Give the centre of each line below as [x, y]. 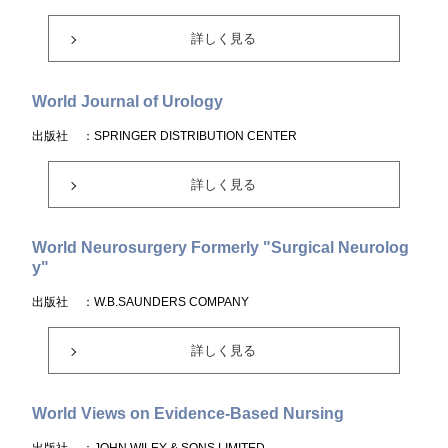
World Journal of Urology [128, 101]
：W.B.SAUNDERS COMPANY [166, 302]
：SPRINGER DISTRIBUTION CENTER [190, 136]
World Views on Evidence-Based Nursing [188, 413]
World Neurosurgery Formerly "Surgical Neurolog [221, 247]
